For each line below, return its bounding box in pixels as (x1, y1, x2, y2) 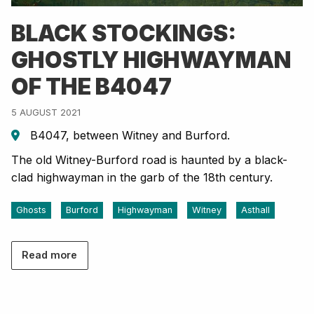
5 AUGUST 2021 (11, 107, 81, 118)
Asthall (241, 205, 270, 216)
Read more (22, 249, 78, 261)
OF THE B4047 (11, 73, 172, 101)
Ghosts (16, 205, 46, 216)
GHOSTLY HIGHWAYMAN (11, 46, 292, 74)
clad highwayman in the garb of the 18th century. (11, 170, 273, 185)
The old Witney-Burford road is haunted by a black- (11, 153, 287, 168)
